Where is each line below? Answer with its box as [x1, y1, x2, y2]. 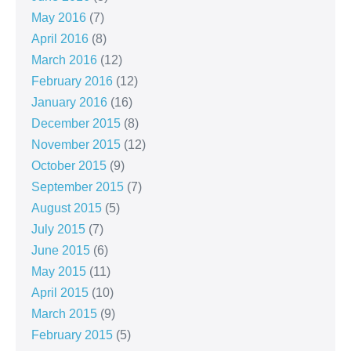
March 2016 [31, 53, 97, 67]
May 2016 [31, 11, 86, 25]
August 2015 [31, 201, 102, 215]
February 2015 [31, 328, 113, 342]
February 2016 [31, 74, 113, 89]
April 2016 [31, 32, 89, 46]
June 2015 [31, 244, 90, 258]
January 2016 [31, 96, 107, 110]
